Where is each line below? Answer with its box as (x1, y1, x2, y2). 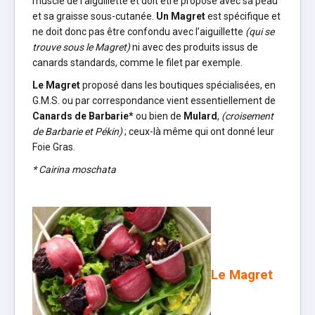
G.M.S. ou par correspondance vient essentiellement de (32, 94, 276, 106)
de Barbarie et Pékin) (32, 125, 122, 137)
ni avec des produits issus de (130, 41, 258, 53)
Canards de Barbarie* (32, 110, 134, 122)
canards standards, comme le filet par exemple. (32, 56, 243, 68)
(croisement (221, 110, 274, 122)
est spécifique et (205, 10, 281, 22)
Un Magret (156, 10, 205, 22)
